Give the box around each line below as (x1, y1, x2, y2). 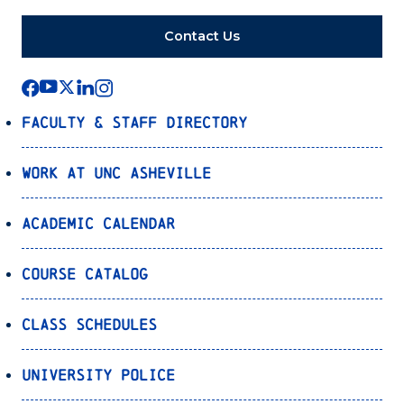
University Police (22, 366, 175, 384)
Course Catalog (22, 265, 148, 283)
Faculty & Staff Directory (22, 114, 247, 132)
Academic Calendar (22, 215, 175, 233)
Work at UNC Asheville (22, 164, 211, 182)
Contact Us (164, 28, 240, 45)
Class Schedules (22, 316, 157, 334)
